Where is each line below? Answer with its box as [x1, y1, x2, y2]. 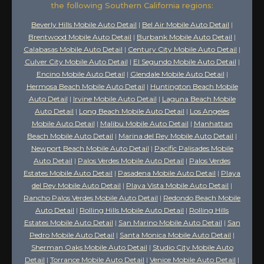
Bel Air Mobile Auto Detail [142, 19, 229, 29]
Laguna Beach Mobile [161, 94, 236, 103]
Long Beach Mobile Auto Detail [79, 106, 184, 115]
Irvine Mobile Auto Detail [72, 94, 157, 103]
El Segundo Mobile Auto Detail [133, 57, 236, 66]
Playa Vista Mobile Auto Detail [126, 180, 229, 190]
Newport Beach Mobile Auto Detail [31, 143, 149, 153]
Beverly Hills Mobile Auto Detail [31, 19, 137, 29]
